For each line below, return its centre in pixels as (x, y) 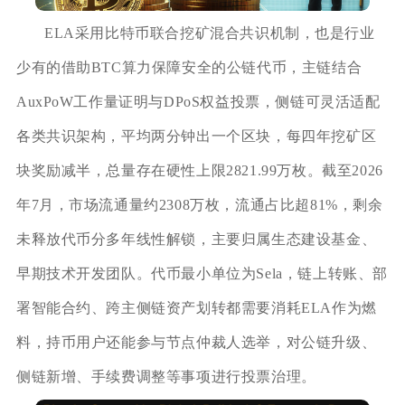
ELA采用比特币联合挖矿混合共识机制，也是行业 (209, 33)
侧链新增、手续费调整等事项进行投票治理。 (166, 377)
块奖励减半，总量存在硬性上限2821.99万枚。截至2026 (199, 171)
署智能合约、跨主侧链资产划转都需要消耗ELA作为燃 (196, 308)
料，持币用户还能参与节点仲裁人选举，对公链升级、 (196, 343)
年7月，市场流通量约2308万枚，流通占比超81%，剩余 (199, 205)
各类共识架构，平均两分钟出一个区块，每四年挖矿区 (196, 137)
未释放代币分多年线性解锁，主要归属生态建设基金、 (196, 240)
